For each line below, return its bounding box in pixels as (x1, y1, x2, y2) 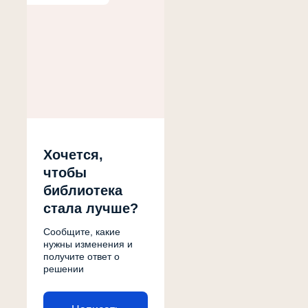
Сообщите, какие (43, 226, 120, 237)
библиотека (43, 183, 122, 198)
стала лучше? (43, 201, 138, 216)
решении (43, 263, 84, 274)
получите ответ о (43, 251, 120, 262)
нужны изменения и (43, 239, 133, 250)
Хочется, (43, 147, 103, 162)
